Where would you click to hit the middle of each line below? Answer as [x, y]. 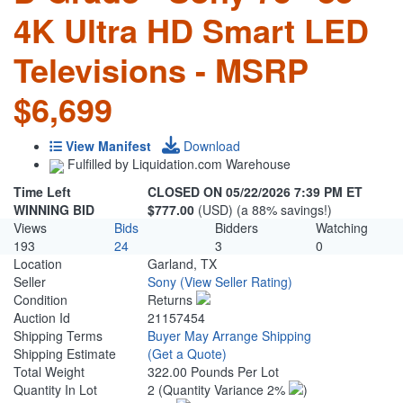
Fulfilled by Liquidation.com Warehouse [177, 164]
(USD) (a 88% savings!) [265, 210]
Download [210, 146]
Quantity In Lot [55, 390]
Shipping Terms [58, 336]
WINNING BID [54, 210]
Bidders [237, 228]
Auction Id [42, 318]
